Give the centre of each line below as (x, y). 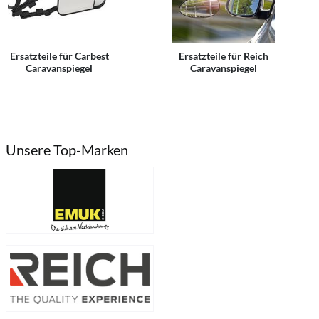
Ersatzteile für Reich (224, 56)
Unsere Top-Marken (67, 150)
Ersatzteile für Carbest (59, 56)
